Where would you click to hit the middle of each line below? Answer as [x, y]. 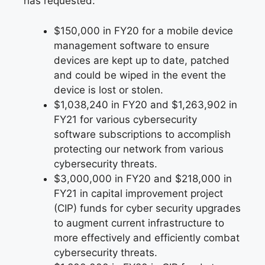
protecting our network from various [139, 149]
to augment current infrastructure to [139, 223]
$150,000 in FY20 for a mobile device [143, 30]
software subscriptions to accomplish [142, 134]
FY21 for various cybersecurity [125, 119]
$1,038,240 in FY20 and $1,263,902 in [146, 104]
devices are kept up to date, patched [142, 60]
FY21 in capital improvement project [138, 193]
